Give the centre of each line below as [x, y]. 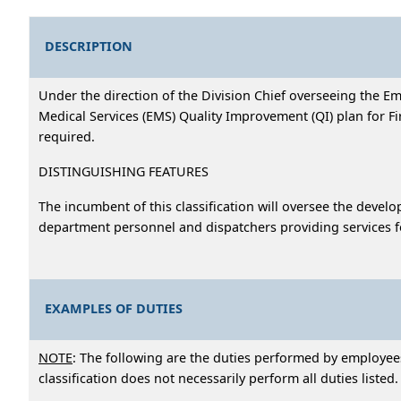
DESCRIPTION [89, 46]
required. [67, 136]
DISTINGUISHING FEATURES [124, 171]
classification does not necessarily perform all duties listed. [218, 378]
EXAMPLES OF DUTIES [114, 308]
